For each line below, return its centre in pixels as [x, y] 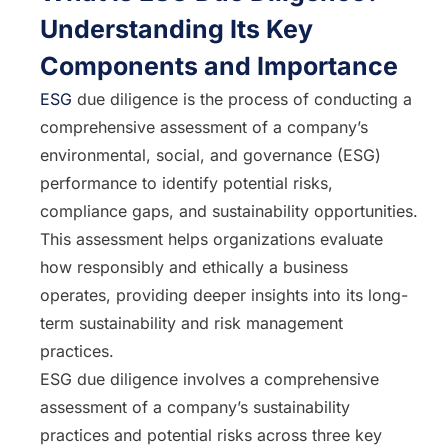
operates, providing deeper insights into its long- [224, 295]
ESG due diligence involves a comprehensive [209, 379]
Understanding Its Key [176, 29]
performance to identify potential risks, [186, 183]
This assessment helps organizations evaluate [211, 239]
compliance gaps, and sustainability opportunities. [229, 211]
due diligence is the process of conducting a [242, 99]
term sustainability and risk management [191, 323]
